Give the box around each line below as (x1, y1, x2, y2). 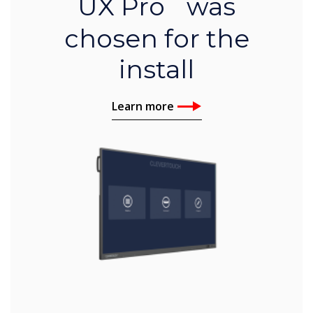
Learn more (111, 99, 174, 115)
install (119, 54, 194, 85)
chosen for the (64, 23, 249, 54)
